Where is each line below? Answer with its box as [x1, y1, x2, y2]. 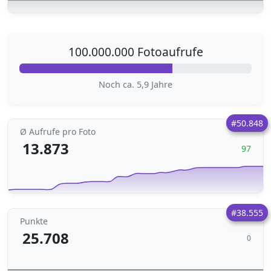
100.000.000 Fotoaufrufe [68, 44, 203, 60]
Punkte [20, 215, 48, 227]
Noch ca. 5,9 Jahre [99, 79, 172, 90]
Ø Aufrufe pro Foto [20, 126, 96, 137]
